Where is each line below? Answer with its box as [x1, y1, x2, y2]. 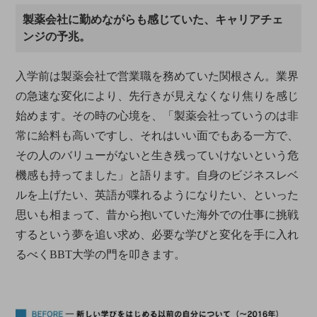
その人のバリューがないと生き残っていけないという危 [16, 149, 299, 162]
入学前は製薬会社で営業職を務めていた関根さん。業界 [16, 70, 299, 83]
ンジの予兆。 [23, 30, 91, 43]
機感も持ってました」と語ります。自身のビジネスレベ [16, 169, 299, 182]
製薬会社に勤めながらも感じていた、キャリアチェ [23, 13, 284, 26]
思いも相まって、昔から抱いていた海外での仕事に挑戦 [16, 209, 299, 221]
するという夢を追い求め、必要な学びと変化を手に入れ [16, 229, 299, 241]
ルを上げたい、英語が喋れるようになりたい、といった [16, 189, 299, 202]
